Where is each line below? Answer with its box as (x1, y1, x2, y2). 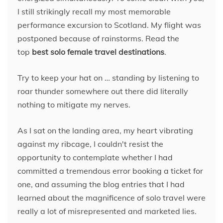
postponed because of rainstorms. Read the (17, 33, 179, 43)
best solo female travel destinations (32, 46, 164, 57)
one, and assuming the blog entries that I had (17, 179, 185, 189)
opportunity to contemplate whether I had (17, 152, 173, 162)
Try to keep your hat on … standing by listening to (17, 72, 199, 83)
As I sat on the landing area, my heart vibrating (17, 125, 193, 135)
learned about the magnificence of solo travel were (17, 192, 206, 203)
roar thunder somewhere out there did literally (17, 86, 188, 96)
